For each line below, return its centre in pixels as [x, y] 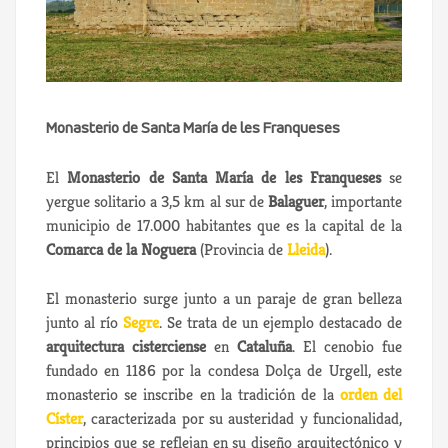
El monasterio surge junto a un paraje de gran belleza [224, 299]
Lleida [306, 250]
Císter [64, 419]
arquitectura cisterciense [126, 347]
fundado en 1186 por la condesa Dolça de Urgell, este [224, 371]
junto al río [84, 323]
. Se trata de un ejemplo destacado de [280, 323]
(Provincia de [241, 250]
